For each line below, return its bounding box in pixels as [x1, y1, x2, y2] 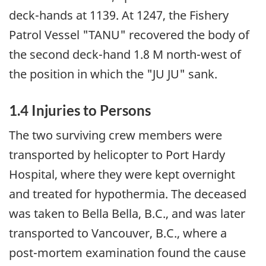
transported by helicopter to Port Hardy [9, 146, 225, 163]
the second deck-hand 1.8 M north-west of [9, 46, 241, 63]
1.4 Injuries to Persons [9, 102, 151, 119]
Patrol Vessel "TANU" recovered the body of [9, 27, 249, 43]
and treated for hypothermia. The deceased [9, 185, 246, 202]
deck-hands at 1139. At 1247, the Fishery [9, 7, 229, 24]
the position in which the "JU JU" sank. [9, 66, 217, 83]
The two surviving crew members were [9, 126, 222, 143]
